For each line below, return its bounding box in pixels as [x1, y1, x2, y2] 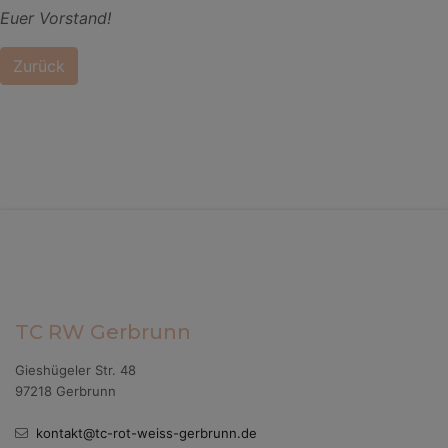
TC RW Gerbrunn [15, 320, 191, 344]
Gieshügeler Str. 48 [15, 362, 136, 378]
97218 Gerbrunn [15, 383, 116, 399]
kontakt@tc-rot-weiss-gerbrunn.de [36, 425, 257, 441]
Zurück [13, 56, 65, 76]
